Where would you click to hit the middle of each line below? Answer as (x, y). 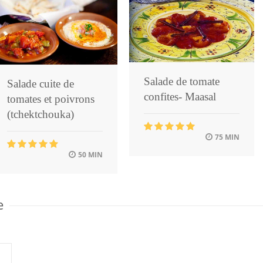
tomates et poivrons (51, 99)
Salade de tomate (182, 82)
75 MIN (226, 137)
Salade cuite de (41, 83)
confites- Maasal (180, 97)
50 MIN (90, 154)
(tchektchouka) (41, 114)
